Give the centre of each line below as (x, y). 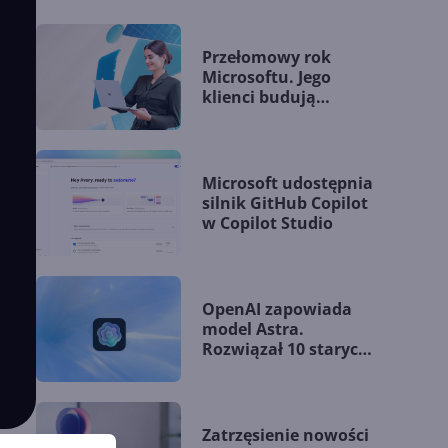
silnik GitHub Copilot (285, 203)
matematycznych (272, 389)
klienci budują (259, 97)
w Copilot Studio (268, 223)
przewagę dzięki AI (276, 117)
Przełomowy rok (267, 57)
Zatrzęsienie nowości (286, 435)
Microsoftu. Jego (267, 77)
